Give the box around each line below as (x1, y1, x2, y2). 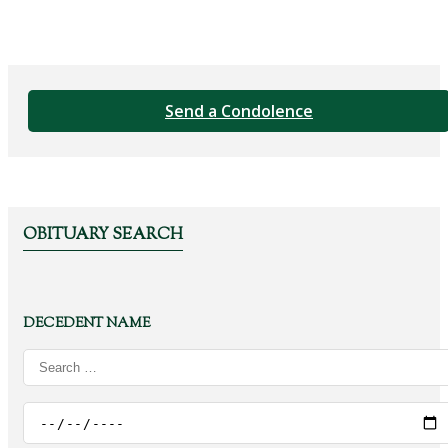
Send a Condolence (165, 100, 313, 122)
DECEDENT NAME (23, 314, 150, 334)
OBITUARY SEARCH (23, 224, 183, 247)
